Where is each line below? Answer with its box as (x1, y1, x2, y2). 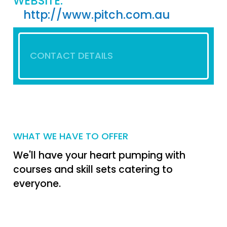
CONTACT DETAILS (30, 49, 113, 62)
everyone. (13, 177, 61, 191)
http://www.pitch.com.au (23, 7, 170, 23)
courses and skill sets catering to (13, 163, 173, 177)
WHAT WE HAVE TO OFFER (13, 130, 128, 143)
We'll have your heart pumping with (13, 148, 185, 163)
